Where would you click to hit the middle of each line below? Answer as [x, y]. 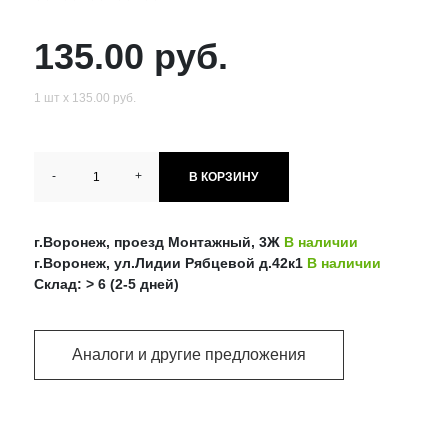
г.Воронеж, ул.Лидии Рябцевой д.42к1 [170, 262]
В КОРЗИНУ [224, 176]
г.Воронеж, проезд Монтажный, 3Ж [158, 241]
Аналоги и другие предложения [188, 355]
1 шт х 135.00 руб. [84, 97]
